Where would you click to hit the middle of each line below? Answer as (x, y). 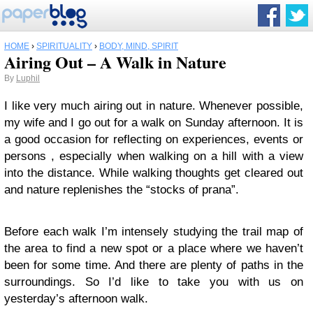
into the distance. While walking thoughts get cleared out (154, 173)
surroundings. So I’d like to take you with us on (154, 282)
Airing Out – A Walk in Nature (115, 62)
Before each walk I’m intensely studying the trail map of (154, 232)
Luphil (28, 78)
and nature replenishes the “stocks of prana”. (122, 190)
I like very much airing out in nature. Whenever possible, (154, 106)
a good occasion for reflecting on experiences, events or (154, 139)
